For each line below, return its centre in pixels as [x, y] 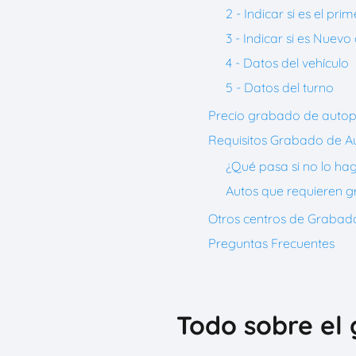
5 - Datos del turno [280, 87]
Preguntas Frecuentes [271, 243]
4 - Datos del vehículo [287, 63]
